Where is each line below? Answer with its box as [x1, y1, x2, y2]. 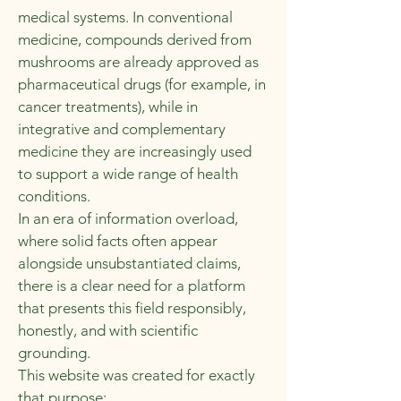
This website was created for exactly [18, 366, 255, 384]
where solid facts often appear [18, 232, 218, 250]
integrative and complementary [18, 120, 226, 138]
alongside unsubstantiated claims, [18, 254, 241, 272]
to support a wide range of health [18, 165, 238, 183]
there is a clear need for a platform [18, 277, 245, 294]
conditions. [18, 187, 90, 205]
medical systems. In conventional [18, 8, 233, 26]
